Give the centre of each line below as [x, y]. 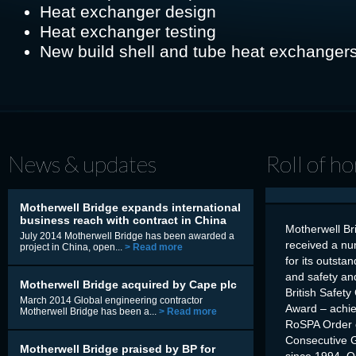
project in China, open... [72, 247]
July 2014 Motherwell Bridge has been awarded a [127, 236]
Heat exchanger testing [130, 31]
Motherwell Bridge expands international [130, 207]
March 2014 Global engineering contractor [111, 300]
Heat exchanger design [130, 11]
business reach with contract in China [123, 220]
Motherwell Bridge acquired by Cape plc [128, 284]
